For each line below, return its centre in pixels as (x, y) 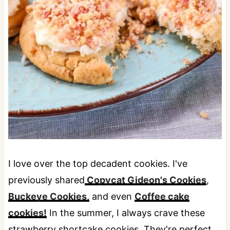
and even (112, 196)
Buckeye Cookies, (49, 196)
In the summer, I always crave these (126, 213)
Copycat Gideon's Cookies (145, 180)
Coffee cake (162, 196)
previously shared (46, 180)
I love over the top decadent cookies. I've (98, 163)
